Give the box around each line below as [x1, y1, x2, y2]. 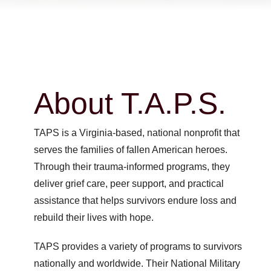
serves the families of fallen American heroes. [33, 144, 227, 155]
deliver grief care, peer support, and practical [33, 178, 224, 189]
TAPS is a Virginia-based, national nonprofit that [33, 127, 240, 138]
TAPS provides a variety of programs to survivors [33, 241, 242, 252]
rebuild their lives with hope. [33, 212, 154, 223]
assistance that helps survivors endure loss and [33, 195, 237, 206]
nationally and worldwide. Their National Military [33, 258, 240, 269]
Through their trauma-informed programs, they [33, 161, 230, 172]
